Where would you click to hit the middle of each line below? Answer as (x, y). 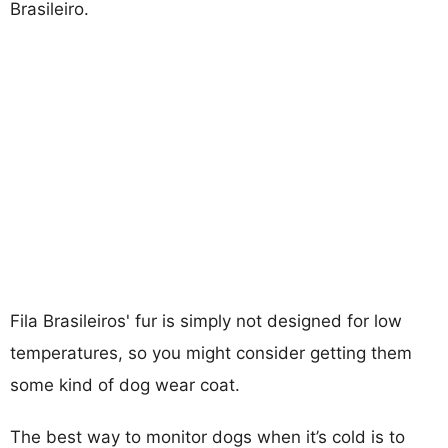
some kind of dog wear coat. (125, 384)
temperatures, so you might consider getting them (211, 352)
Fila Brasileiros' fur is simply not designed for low (206, 320)
